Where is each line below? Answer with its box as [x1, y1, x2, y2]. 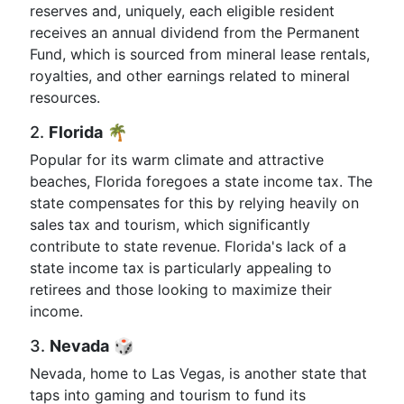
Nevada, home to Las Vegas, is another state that [30, 364, 367, 382]
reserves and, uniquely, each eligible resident [30, 2, 335, 20]
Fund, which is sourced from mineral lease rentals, [30, 45, 370, 63]
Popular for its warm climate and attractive [30, 151, 324, 169]
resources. [30, 88, 100, 106]
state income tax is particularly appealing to [30, 259, 332, 277]
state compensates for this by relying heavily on [30, 194, 359, 212]
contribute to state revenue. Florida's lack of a [30, 237, 346, 255]
